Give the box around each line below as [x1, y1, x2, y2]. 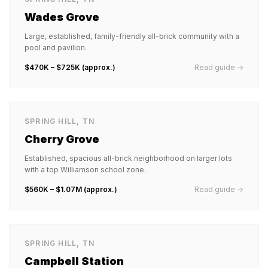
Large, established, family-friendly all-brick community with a [25, 32, 239, 41]
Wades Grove [25, 11, 99, 23]
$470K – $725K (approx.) [25, 63, 115, 72]
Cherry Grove [25, 133, 99, 145]
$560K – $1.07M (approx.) [25, 185, 117, 194]
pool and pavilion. [25, 43, 87, 52]
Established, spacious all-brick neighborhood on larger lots [25, 154, 232, 163]
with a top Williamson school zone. [25, 165, 146, 174]
